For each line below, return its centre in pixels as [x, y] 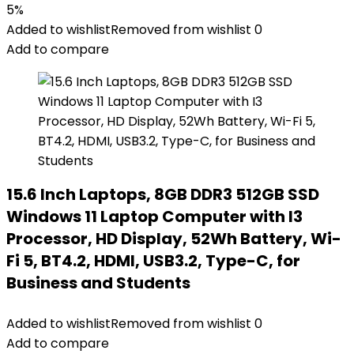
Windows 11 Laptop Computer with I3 [154, 217]
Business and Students [98, 283]
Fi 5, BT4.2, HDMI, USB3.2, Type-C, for [153, 261]
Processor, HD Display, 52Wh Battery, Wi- [174, 239]
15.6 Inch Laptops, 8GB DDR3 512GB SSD [163, 194]
